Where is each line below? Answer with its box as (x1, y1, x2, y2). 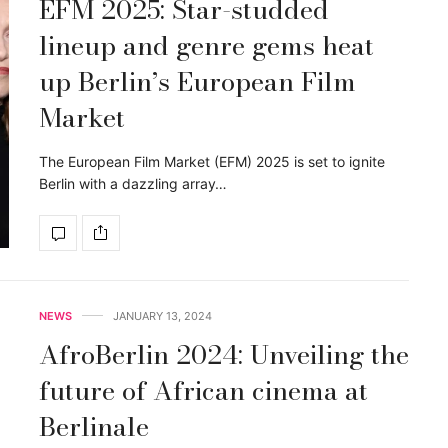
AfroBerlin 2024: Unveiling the (39, 334, 409, 374)
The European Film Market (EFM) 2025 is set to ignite (39, 152, 385, 170)
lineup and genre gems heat (39, 25, 374, 65)
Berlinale (39, 406, 149, 446)
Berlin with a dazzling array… (39, 174, 227, 192)
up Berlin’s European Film (39, 61, 356, 101)
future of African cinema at (39, 370, 368, 410)
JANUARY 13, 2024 (113, 308, 212, 323)
